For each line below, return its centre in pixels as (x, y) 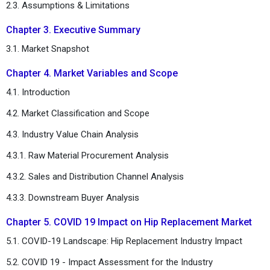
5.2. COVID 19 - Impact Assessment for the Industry (109, 262)
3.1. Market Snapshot (48, 49)
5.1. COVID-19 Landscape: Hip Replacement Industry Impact (124, 241)
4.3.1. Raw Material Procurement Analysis (89, 155)
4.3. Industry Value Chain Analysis (72, 134)
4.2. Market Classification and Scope (78, 113)
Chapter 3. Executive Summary (73, 30)
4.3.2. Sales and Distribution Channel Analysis (95, 176)
